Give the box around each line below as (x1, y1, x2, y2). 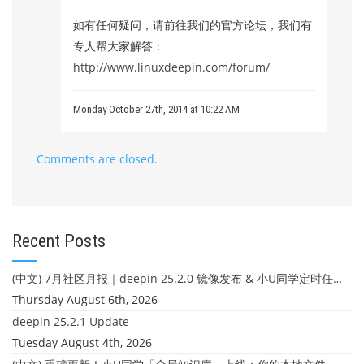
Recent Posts (12, 231, 106, 251)
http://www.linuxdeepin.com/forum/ (73, 59, 270, 75)
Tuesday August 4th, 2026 (12, 335, 152, 350)
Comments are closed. (37, 151, 158, 167)
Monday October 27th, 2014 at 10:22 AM (73, 103, 240, 115)
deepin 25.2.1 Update (12, 314, 129, 329)
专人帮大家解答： (73, 38, 164, 54)
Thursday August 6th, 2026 (12, 292, 158, 307)
